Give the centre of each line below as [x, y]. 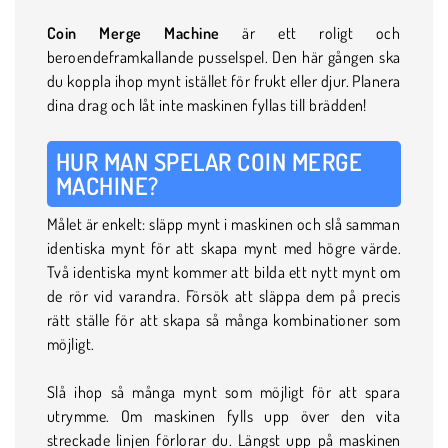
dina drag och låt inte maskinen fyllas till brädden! [207, 104]
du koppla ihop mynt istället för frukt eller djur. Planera [224, 80]
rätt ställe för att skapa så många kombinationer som [224, 319]
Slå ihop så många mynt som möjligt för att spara [224, 391]
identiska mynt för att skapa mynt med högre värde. [224, 247]
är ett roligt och [310, 32]
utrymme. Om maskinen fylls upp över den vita [224, 415]
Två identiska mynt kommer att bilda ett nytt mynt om [224, 271]
